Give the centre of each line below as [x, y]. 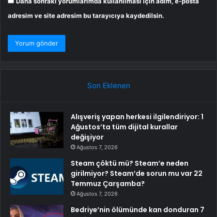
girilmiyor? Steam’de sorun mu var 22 [137, 173]
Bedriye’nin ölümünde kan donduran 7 [138, 209]
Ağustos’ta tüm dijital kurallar [124, 127]
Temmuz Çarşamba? [108, 183]
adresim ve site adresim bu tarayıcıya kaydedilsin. [86, 15]
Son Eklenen [108, 85]
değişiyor [87, 137]
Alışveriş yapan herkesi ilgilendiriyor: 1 [137, 116]
